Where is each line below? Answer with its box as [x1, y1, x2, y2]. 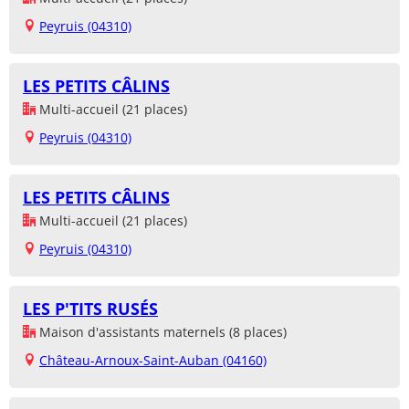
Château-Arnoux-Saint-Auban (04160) [39, 351, 267, 370]
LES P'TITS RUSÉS [23, 298, 158, 320]
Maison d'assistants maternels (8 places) [36, 323, 287, 341]
